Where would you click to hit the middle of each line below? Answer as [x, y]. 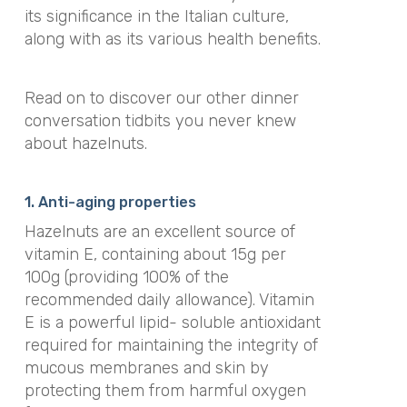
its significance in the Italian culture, [156, 16]
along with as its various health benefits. [172, 39]
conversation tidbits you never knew [160, 120]
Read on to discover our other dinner [161, 98]
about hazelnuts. [85, 143]
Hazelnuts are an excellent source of [159, 232]
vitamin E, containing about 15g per [155, 254]
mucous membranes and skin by [146, 368]
